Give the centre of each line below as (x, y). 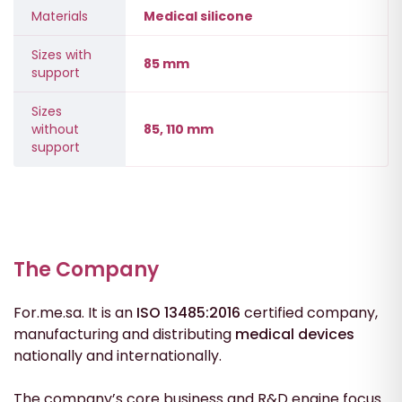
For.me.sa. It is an (75, 312)
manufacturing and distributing (124, 334)
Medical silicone (198, 16)
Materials (60, 16)
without (55, 129)
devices (326, 334)
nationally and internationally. (118, 355)
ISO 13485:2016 (188, 312)
